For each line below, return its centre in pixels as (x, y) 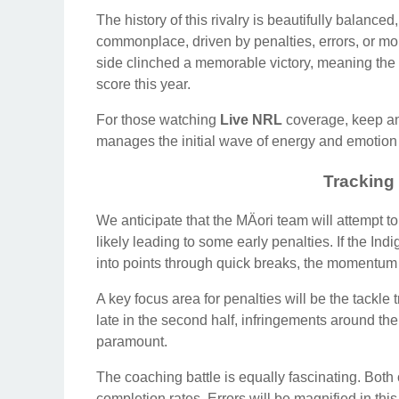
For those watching (158, 119)
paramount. (132, 342)
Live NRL (251, 119)
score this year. (143, 84)
